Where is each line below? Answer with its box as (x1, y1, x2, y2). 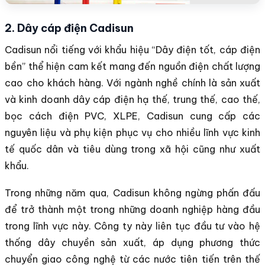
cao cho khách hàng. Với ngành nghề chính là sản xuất (5, 76, 260, 89)
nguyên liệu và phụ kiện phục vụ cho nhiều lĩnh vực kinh (5, 126, 260, 138)
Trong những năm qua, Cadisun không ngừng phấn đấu (5, 186, 260, 199)
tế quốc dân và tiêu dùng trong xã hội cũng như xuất (5, 143, 260, 155)
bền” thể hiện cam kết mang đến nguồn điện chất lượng (5, 60, 260, 72)
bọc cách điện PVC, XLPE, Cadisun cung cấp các (5, 109, 260, 122)
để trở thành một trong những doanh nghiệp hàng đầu (5, 203, 260, 215)
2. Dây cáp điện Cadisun (5, 21, 134, 35)
